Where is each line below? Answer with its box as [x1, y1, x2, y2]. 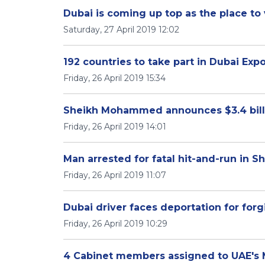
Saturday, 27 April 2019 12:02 [63, 24, 179, 35]
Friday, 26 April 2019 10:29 [63, 218, 167, 229]
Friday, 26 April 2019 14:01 [63, 121, 166, 132]
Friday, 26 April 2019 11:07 [63, 170, 166, 180]
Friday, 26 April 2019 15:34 [63, 73, 166, 83]
